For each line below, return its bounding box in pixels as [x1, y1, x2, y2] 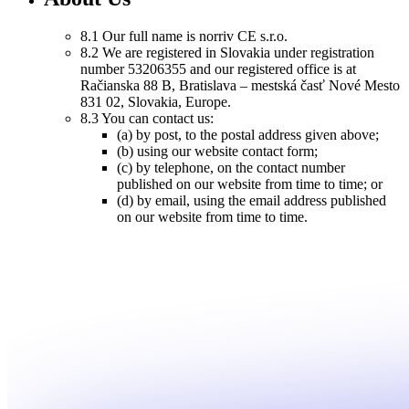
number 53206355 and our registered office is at [80, 61, 356, 78]
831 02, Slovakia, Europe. [80, 94, 231, 110]
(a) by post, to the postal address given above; [117, 127, 379, 143]
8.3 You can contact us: [80, 110, 214, 127]
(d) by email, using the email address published [117, 193, 386, 209]
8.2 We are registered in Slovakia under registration [80, 45, 374, 61]
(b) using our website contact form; [117, 143, 318, 160]
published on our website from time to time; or [117, 176, 383, 193]
